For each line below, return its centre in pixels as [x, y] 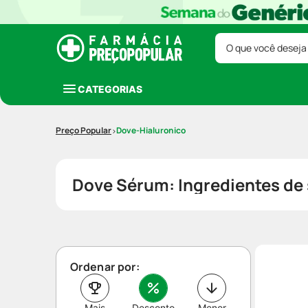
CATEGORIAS [110, 89]
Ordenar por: [105, 267]
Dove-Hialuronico [151, 130]
